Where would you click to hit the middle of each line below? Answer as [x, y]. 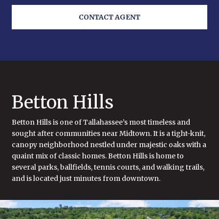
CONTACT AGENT [109, 17]
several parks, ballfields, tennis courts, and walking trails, [108, 167]
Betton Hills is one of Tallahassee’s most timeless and [101, 122]
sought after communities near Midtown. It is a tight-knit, [109, 133]
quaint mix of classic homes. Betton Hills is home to [98, 156]
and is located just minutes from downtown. [86, 178]
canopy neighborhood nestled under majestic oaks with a [109, 144]
